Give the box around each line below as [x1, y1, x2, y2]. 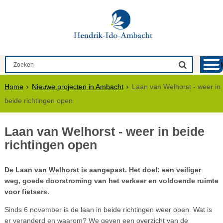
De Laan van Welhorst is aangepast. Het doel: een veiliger [4, 166, 201, 174]
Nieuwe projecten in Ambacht [31, 83, 123, 91]
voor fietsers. [4, 188, 51, 196]
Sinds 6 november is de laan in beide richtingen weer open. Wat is [4, 206, 212, 214]
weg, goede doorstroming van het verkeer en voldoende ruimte [4, 177, 219, 185]
